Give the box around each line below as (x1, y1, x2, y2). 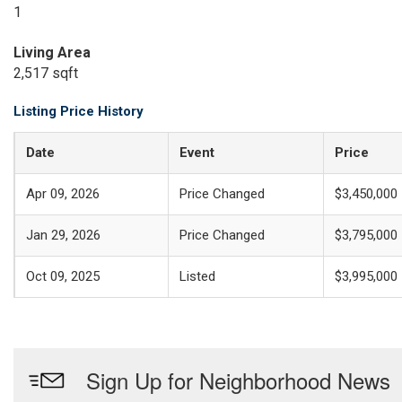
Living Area (13, 44, 91, 61)
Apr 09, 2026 (26, 186, 100, 202)
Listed (179, 268, 215, 284)
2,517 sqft (13, 65, 78, 82)
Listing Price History (13, 103, 144, 119)
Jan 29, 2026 (26, 227, 100, 243)
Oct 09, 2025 (26, 268, 100, 284)
